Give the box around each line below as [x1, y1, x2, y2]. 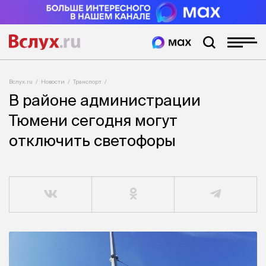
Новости [41, 78, 65, 85]
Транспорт [73, 78, 102, 85]
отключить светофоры [9, 132, 176, 150]
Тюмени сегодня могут [9, 112, 178, 129]
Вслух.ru [9, 78, 33, 85]
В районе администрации [9, 91, 201, 109]
